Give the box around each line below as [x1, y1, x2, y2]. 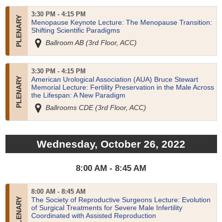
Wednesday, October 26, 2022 [37, 138, 185, 150]
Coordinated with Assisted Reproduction [31, 212, 156, 220]
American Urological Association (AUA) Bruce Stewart [31, 75, 198, 84]
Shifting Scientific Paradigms [31, 26, 120, 35]
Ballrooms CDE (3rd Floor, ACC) [44, 103, 146, 111]
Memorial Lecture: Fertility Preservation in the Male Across [31, 83, 214, 92]
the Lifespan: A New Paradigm [31, 91, 125, 100]
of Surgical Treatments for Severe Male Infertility [31, 204, 182, 212]
